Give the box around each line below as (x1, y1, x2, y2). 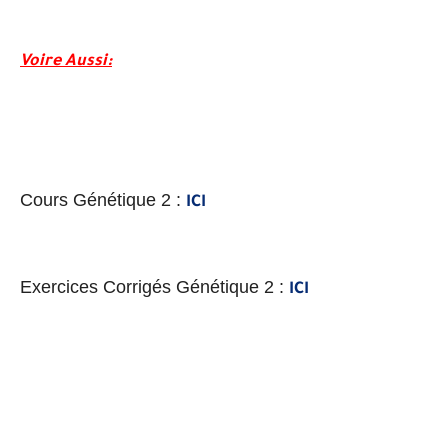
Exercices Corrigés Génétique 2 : (20, 277, 289, 297)
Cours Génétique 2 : (20, 190, 186, 210)
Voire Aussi (20, 53, 107, 71)
